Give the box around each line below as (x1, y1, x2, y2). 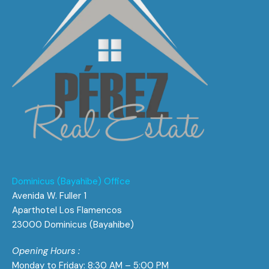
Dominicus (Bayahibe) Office (12, 175, 130, 187)
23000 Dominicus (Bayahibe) (12, 219, 134, 231)
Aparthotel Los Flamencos (12, 204, 122, 216)
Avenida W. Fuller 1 (12, 190, 86, 202)
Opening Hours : (12, 245, 82, 257)
